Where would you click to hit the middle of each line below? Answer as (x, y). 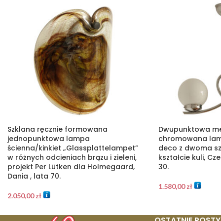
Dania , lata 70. (34, 176)
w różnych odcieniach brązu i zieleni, (72, 157)
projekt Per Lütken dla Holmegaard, (71, 166)
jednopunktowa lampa (49, 138)
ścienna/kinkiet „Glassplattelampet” (73, 148)
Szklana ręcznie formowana (57, 129)
